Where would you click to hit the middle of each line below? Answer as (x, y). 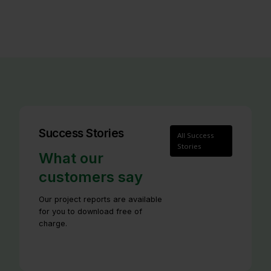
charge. (53, 223)
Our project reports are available (100, 199)
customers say (91, 177)
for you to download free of (90, 211)
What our (71, 158)
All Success (196, 135)
